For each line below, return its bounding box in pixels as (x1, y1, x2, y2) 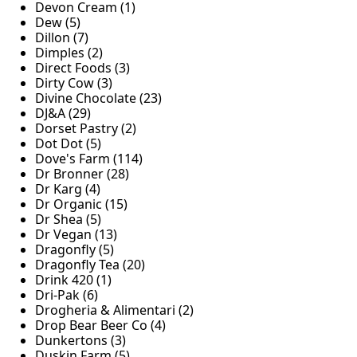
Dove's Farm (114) (35, 150, 143, 168)
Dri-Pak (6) (35, 286, 98, 304)
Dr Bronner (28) (35, 165, 129, 183)
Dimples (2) (35, 44, 103, 62)
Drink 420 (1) (35, 271, 112, 289)
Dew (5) (35, 14, 80, 32)
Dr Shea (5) (35, 210, 101, 229)
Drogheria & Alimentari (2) (35, 301, 194, 320)
